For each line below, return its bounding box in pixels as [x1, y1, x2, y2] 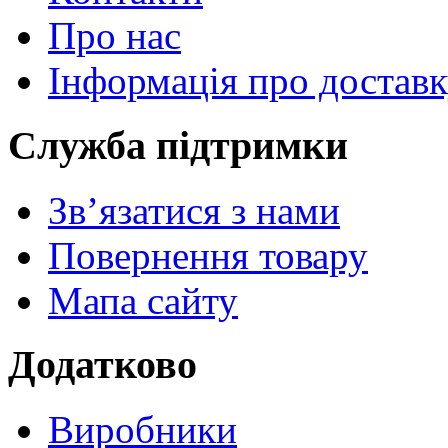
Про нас [48, 14, 181, 58]
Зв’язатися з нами [48, 188, 340, 232]
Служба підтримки [8, 122, 348, 168]
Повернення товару [48, 233, 368, 277]
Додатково [8, 342, 197, 388]
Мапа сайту [48, 278, 238, 322]
